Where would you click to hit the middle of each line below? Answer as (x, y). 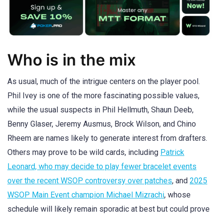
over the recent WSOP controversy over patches (90, 181)
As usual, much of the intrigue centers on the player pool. (104, 82)
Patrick (172, 153)
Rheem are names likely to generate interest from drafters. (107, 138)
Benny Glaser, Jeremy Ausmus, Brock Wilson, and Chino (102, 124)
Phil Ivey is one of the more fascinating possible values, (103, 96)
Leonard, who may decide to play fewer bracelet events (102, 167)
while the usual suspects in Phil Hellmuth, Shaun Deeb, (100, 110)
